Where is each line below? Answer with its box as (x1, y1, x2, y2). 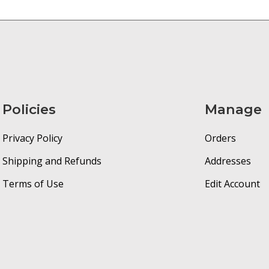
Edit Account (205, 177, 261, 190)
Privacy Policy (2, 131, 62, 145)
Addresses (205, 154, 252, 168)
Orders (205, 131, 237, 145)
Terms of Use (2, 177, 64, 190)
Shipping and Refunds (2, 154, 101, 168)
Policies (2, 101, 56, 118)
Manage (205, 101, 262, 118)
